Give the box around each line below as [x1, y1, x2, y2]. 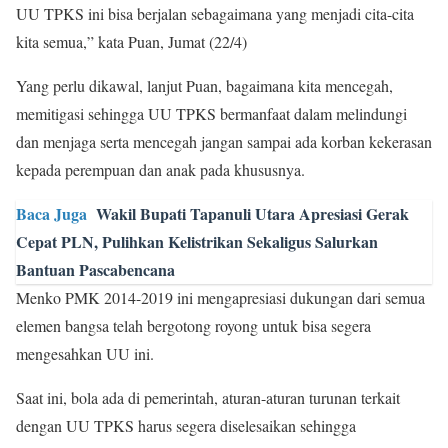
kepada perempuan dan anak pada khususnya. [16, 159, 305, 180]
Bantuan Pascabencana [16, 258, 175, 281]
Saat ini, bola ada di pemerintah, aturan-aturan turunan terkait [16, 387, 400, 408]
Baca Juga [16, 202, 87, 225]
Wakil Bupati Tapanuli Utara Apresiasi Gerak [96, 202, 409, 225]
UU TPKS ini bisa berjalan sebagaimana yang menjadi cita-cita [16, 3, 414, 24]
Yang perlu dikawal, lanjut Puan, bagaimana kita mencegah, [16, 75, 393, 96]
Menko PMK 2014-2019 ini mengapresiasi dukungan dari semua [16, 287, 425, 308]
